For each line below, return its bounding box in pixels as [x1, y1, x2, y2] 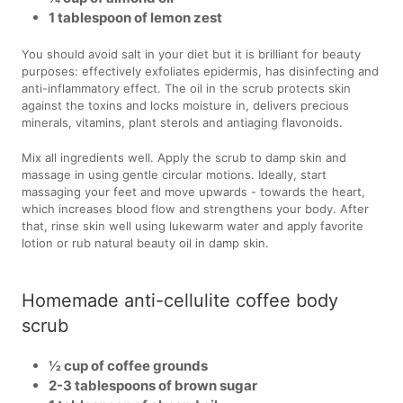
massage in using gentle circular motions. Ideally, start [22, 166, 327, 182]
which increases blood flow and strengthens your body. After [22, 201, 370, 216]
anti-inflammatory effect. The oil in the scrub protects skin [22, 80, 352, 95]
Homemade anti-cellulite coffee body [22, 289, 339, 311]
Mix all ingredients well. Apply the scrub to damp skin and [22, 149, 347, 165]
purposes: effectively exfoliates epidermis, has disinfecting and [22, 63, 380, 78]
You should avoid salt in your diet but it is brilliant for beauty [22, 46, 362, 61]
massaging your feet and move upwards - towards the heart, [22, 184, 366, 199]
